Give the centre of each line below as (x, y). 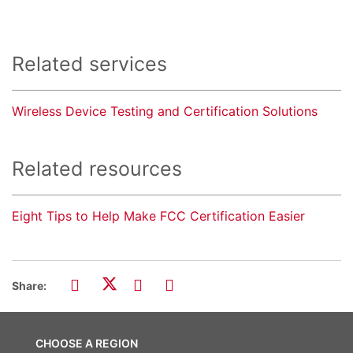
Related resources (97, 169)
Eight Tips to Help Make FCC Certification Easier (158, 216)
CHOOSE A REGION (87, 344)
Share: (29, 286)
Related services (89, 64)
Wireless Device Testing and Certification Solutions (165, 111)
